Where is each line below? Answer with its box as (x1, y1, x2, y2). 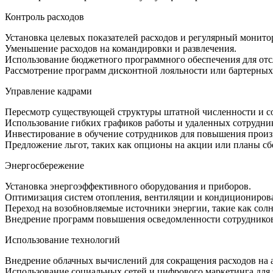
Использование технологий (5, 235, 120, 246)
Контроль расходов (5, 12, 84, 23)
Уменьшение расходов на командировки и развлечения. (5, 43, 236, 54)
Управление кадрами (5, 86, 92, 97)
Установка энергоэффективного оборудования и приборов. (5, 181, 251, 192)
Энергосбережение (5, 160, 84, 171)
